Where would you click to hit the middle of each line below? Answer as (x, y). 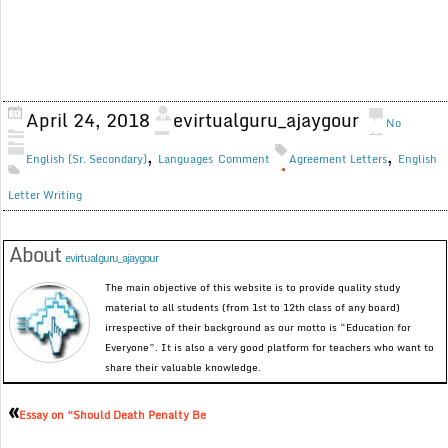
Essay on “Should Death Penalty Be (113, 415)
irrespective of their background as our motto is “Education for (258, 327)
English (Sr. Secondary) (87, 159)
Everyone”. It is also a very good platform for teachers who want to (270, 347)
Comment (244, 159)
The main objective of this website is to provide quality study (253, 287)
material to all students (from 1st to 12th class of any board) (253, 307)
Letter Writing (45, 195)
